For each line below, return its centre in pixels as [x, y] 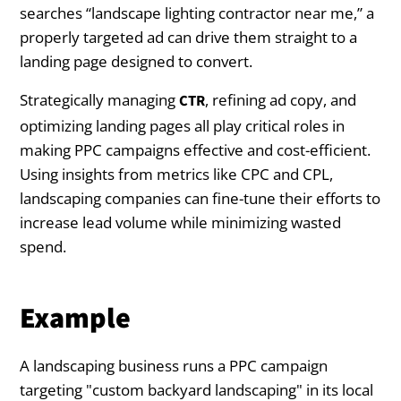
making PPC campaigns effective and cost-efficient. [196, 149]
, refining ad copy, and [281, 99]
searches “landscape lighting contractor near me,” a [197, 13]
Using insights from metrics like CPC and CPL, [177, 174]
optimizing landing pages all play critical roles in [183, 125]
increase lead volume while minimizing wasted [181, 222]
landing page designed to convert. [137, 61]
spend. [43, 246]
